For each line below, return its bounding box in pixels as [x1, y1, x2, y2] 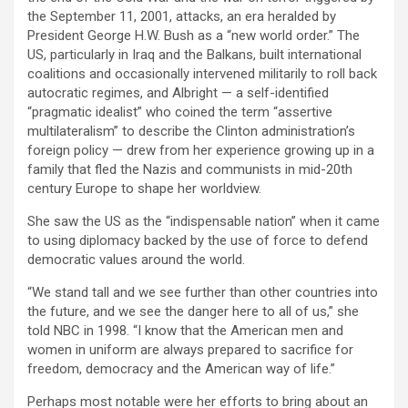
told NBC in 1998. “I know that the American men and [27, 321, 343, 339]
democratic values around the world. [27, 250, 245, 268]
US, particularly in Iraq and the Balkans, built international [27, 46, 362, 63]
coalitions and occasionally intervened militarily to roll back [27, 65, 377, 82]
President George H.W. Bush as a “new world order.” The [27, 26, 360, 44]
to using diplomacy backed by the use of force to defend [27, 231, 368, 249]
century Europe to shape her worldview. [27, 179, 261, 197]
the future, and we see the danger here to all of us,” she [27, 302, 359, 320]
